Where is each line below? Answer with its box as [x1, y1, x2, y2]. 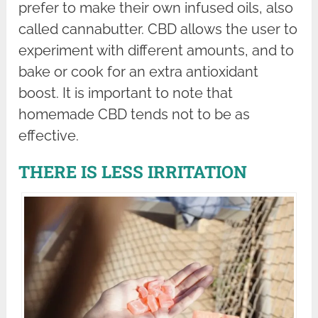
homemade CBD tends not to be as [18, 106, 251, 124]
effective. [18, 127, 79, 145]
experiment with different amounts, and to [18, 42, 295, 60]
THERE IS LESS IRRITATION [18, 160, 248, 184]
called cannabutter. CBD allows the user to [18, 21, 298, 38]
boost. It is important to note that [18, 84, 234, 102]
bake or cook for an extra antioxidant [18, 63, 259, 81]
